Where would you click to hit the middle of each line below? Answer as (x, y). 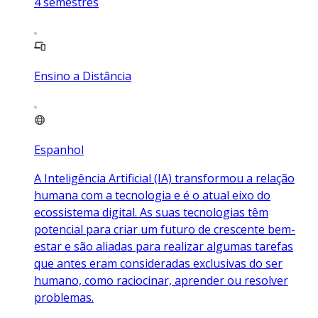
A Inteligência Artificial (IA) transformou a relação (164, 178)
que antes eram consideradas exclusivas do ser (158, 263)
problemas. (64, 297)
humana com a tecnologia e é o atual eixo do (152, 195)
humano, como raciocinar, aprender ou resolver (161, 280)
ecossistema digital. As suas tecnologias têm (151, 212)
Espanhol (59, 149)
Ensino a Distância (83, 76)
